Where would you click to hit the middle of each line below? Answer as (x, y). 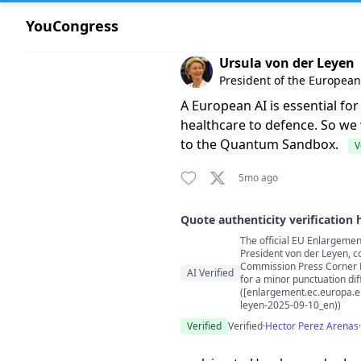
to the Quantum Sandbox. (259, 144)
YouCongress (72, 26)
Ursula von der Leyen (287, 63)
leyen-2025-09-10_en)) (290, 305)
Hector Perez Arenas (312, 326)
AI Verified (210, 273)
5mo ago (258, 178)
